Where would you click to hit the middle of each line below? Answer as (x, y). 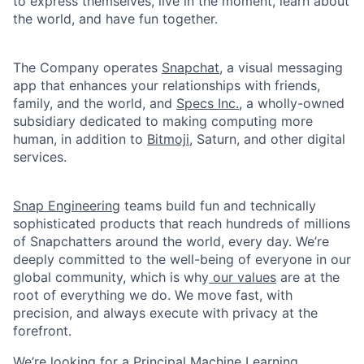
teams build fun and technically (218, 206)
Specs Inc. (208, 103)
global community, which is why (111, 277)
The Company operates (87, 67)
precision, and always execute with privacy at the (165, 313)
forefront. (42, 331)
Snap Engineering (67, 206)
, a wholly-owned (292, 103)
